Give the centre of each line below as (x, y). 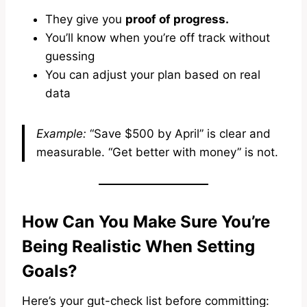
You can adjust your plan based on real (153, 74)
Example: (61, 133)
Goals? (50, 271)
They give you (85, 19)
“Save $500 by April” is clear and (179, 133)
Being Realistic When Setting (138, 246)
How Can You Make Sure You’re (146, 221)
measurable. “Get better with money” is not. (157, 152)
